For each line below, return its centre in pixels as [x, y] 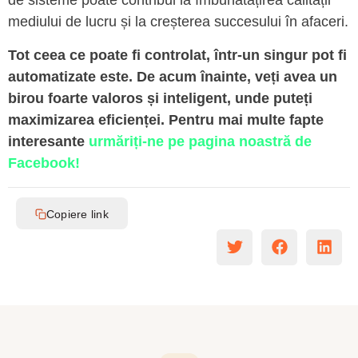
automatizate [52, 76]
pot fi [329, 55]
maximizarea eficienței [84, 119]
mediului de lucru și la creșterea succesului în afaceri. [178, 22]
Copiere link [78, 214]
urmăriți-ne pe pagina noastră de [200, 141]
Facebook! [44, 163]
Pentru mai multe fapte [246, 119]
